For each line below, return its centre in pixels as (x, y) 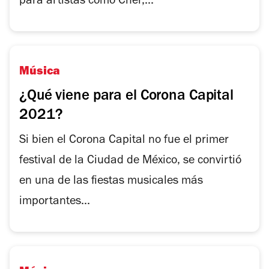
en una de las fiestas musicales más (111, 182)
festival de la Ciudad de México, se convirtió (130, 162)
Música (40, 73)
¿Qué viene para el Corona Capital (126, 97)
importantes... (55, 202)
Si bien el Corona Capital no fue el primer (124, 141)
